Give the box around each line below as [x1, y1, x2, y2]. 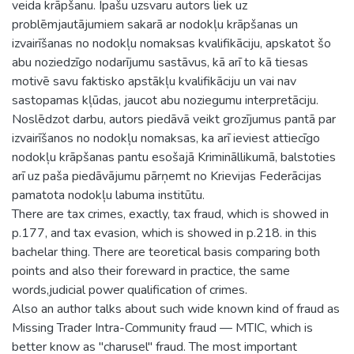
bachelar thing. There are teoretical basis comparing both [12, 243, 320, 261]
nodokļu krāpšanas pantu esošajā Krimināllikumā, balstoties [12, 148, 336, 166]
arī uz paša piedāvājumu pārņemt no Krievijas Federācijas [12, 167, 322, 185]
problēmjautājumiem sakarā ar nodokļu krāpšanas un [12, 15, 298, 33]
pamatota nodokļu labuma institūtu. [12, 186, 205, 204]
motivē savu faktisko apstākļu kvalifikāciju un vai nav [12, 72, 296, 90]
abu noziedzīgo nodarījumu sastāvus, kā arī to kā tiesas [12, 53, 308, 71]
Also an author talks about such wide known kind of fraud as [12, 299, 340, 318]
